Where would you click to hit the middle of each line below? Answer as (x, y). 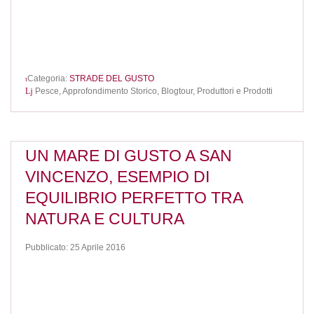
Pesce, (49, 91)
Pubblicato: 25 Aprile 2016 (75, 247)
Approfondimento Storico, (112, 91)
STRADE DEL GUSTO (112, 79)
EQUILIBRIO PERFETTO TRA (134, 198)
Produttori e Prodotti (235, 91)
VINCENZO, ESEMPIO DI (117, 177)
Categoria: (48, 79)
